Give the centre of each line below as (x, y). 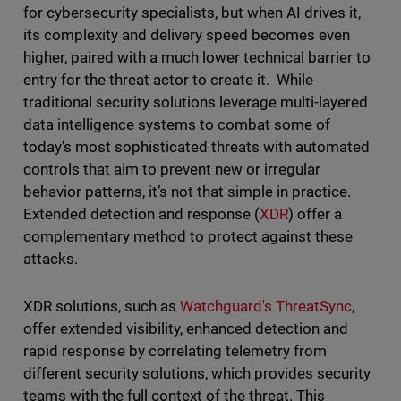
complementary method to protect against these (188, 237)
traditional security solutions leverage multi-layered (196, 102)
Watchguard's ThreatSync (266, 307)
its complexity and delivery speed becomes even (187, 35)
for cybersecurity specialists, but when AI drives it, (192, 13)
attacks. (54, 259)
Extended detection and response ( (141, 214)
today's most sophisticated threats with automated (196, 147)
